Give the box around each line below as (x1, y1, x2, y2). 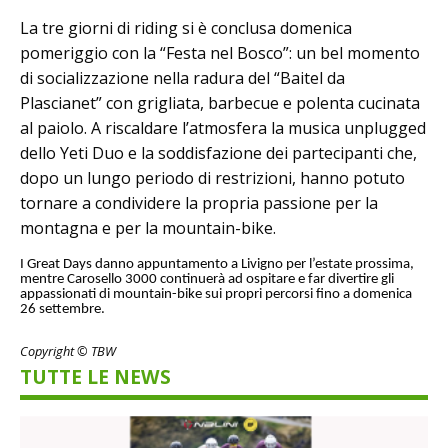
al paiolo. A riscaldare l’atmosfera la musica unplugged (20, 116, 426, 139)
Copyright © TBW (20, 341, 116, 360)
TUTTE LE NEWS (20, 362, 171, 390)
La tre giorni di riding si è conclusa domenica (20, 16, 352, 39)
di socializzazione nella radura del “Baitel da (20, 66, 345, 89)
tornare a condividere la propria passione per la (20, 191, 378, 214)
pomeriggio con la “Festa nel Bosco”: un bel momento (20, 41, 420, 64)
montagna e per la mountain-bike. (20, 216, 276, 239)
